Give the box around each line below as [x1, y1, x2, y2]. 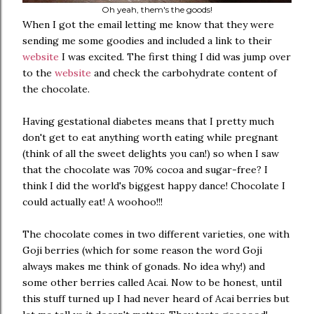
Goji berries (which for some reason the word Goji [22, 244, 262, 257]
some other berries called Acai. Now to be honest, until [22, 276, 282, 289]
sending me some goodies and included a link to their [22, 34, 272, 47]
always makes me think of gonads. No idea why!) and [22, 260, 265, 273]
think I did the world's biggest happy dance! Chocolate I [22, 179, 285, 192]
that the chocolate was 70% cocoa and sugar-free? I [22, 163, 268, 176]
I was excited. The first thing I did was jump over [59, 50, 291, 63]
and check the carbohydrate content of [91, 67, 277, 79]
